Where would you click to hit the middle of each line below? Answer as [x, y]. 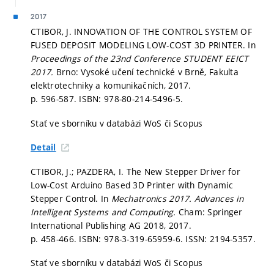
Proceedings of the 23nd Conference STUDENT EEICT [140, 59]
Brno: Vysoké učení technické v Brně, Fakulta [147, 72]
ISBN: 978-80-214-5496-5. [131, 99]
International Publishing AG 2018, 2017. [111, 225]
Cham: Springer [210, 212]
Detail [43, 148]
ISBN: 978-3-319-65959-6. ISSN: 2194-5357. [167, 239]
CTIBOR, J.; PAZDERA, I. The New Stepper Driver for [135, 171]
